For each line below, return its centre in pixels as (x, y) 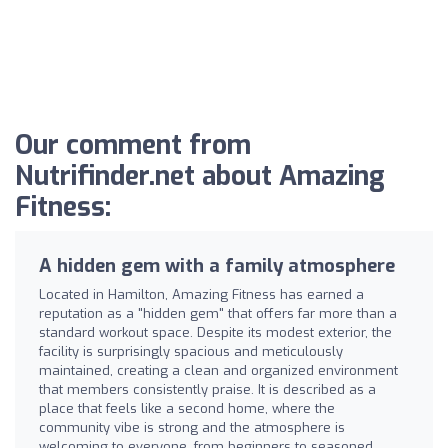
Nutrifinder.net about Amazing (200, 176)
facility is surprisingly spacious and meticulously (191, 351)
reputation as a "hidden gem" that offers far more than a (218, 313)
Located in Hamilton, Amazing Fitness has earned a (201, 294)
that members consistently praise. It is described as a (207, 389)
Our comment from (133, 145)
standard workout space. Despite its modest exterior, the (215, 332)
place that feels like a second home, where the (187, 408)
